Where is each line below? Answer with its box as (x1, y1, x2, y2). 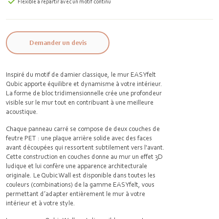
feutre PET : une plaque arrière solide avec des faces (6, 134, 152, 142)
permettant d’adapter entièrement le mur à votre (6, 190, 145, 197)
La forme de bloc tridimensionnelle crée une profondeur (6, 89, 162, 97)
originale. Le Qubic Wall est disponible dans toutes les (6, 171, 155, 179)
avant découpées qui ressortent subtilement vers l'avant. (6, 143, 165, 151)
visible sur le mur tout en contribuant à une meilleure (6, 98, 153, 106)
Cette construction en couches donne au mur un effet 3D (6, 153, 162, 160)
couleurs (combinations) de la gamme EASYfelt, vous (6, 180, 154, 188)
